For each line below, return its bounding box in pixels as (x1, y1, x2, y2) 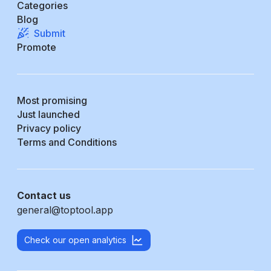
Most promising (17, 94, 87, 106)
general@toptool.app (17, 203, 113, 216)
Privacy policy (17, 122, 81, 134)
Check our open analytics (24, 234, 126, 245)
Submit (34, 27, 65, 39)
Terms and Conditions (17, 135, 117, 148)
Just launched (17, 108, 80, 120)
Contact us (17, 189, 71, 201)
